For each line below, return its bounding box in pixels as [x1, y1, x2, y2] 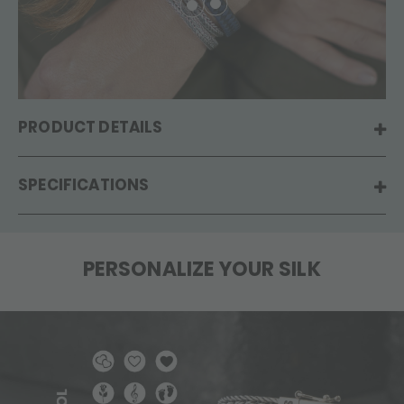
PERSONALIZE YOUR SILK [83, 254, 321, 283]
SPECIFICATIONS [18, 173, 150, 196]
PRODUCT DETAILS [18, 115, 163, 138]
